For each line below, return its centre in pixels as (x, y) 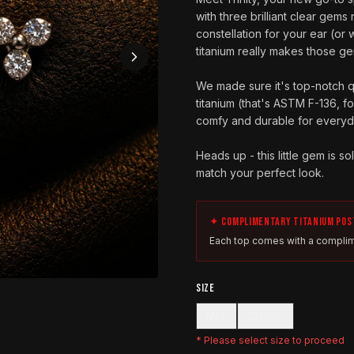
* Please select (233, 340)
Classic (265, 316)
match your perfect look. (260, 173)
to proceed (317, 340)
